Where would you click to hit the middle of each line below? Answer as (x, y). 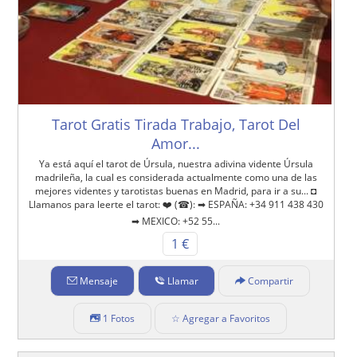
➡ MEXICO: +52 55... (176, 222)
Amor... (176, 144)
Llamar (182, 281)
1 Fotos (118, 319)
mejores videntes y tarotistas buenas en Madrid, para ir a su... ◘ (176, 191)
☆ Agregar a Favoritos (220, 319)
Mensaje (98, 281)
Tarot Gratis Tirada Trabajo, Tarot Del (176, 125)
